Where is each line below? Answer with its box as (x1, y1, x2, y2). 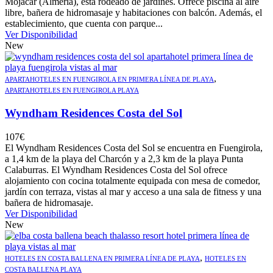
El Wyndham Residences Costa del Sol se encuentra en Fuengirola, (5, 142, 263, 153)
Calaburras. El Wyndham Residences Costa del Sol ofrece (5, 164, 227, 175)
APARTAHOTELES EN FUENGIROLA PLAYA (5, 87, 139, 94)
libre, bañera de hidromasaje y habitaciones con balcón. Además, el (5, 7, 262, 18)
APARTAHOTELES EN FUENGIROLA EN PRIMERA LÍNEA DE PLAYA (5, 76, 214, 83)
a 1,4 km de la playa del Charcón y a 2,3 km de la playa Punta (5, 153, 243, 164)
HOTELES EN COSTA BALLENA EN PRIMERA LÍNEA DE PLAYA (5, 254, 200, 262)
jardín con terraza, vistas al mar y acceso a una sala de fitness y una (5, 186, 261, 197)
